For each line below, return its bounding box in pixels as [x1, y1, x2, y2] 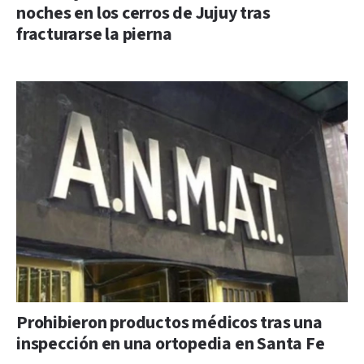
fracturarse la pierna [16, 22, 172, 46]
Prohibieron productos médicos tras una [16, 310, 323, 335]
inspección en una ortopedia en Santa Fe [16, 331, 325, 356]
